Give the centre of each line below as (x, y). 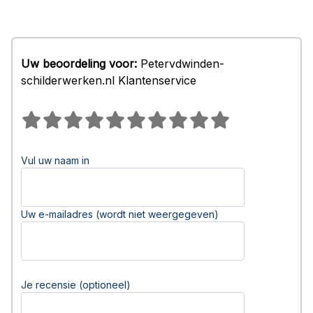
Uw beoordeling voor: (79, 64)
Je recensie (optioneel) (76, 285)
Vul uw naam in (55, 160)
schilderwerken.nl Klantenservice (109, 80)
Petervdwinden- (181, 64)
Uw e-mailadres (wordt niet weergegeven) (120, 214)
